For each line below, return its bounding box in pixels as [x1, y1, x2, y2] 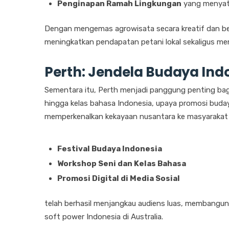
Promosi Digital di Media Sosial [57, 174, 180, 184]
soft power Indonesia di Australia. [44, 212, 163, 222]
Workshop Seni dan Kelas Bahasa [57, 159, 186, 169]
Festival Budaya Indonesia [57, 144, 162, 154]
